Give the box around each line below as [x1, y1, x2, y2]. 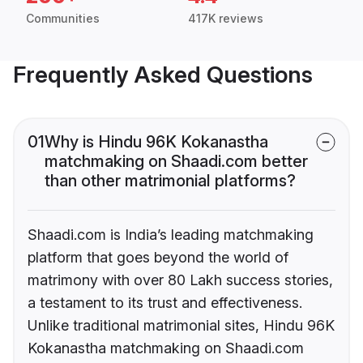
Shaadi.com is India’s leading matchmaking [28, 226, 314, 244]
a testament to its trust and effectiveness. [28, 294, 302, 312]
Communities [26, 11, 100, 26]
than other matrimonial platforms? [45, 171, 296, 191]
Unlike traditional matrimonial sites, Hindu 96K [28, 317, 335, 335]
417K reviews [188, 11, 263, 26]
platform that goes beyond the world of [28, 249, 288, 267]
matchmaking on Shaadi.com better [45, 152, 308, 172]
